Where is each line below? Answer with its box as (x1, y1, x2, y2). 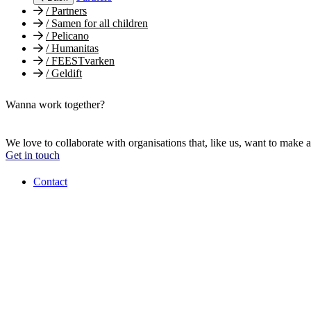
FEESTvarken (49, 55, 115, 67)
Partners (49, 5, 87, 17)
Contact (33, 175, 67, 187)
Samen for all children (49, 17, 148, 29)
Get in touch (6, 149, 60, 161)
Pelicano (49, 30, 89, 42)
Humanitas (49, 42, 99, 54)
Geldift (49, 67, 82, 79)
